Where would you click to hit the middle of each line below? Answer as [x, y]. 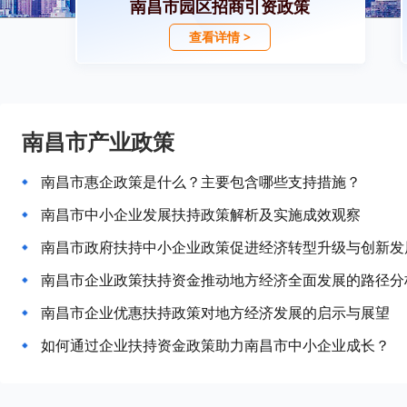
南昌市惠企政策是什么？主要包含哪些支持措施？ [201, 182]
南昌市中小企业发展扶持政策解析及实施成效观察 [201, 214]
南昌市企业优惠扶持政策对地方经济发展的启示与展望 [215, 313]
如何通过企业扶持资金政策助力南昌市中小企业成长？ [215, 345]
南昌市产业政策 [98, 141]
